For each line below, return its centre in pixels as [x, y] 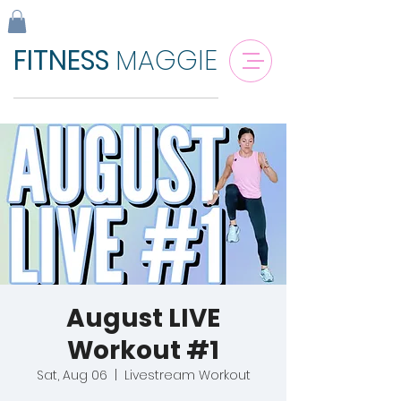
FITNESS [64, 61]
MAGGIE [166, 61]
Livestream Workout [187, 375]
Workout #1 [143, 351]
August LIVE [143, 319]
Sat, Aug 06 [72, 375]
